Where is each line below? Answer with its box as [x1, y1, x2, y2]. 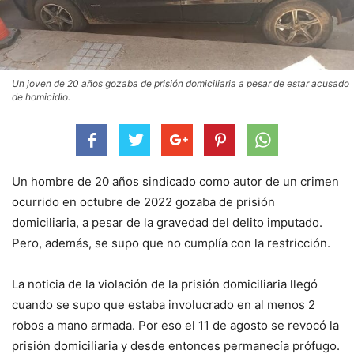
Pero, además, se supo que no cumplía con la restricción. [12, 235, 330, 250]
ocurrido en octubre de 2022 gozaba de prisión [12, 194, 275, 209]
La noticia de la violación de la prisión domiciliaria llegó [12, 276, 318, 292]
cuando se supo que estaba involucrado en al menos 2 [12, 296, 315, 312]
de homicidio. [12, 90, 70, 103]
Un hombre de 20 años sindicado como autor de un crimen [12, 173, 339, 189]
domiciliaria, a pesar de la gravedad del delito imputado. [12, 214, 322, 230]
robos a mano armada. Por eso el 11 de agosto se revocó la [12, 317, 339, 333]
